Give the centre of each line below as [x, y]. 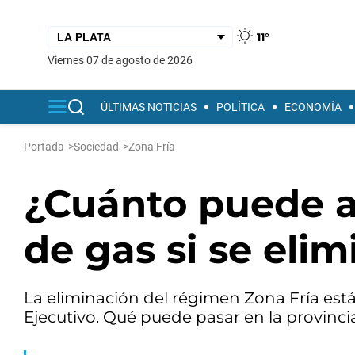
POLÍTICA [240, 107]
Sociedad [96, 147]
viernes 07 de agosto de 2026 [124, 60]
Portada [44, 147]
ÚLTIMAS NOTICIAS [149, 107]
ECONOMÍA [313, 107]
